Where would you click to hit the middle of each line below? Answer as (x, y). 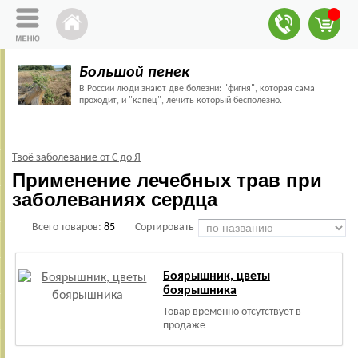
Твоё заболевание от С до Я (76, 158)
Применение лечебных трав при (167, 180)
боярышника (199, 291)
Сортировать (165, 227)
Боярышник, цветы (216, 276)
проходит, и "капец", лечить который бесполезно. (180, 101)
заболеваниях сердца (115, 199)
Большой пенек (134, 73)
